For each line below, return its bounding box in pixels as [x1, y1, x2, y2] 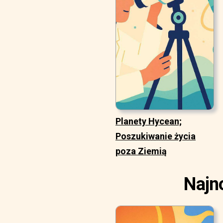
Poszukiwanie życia [115, 131, 196, 142]
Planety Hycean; [115, 116, 182, 127]
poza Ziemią [115, 146, 167, 157]
